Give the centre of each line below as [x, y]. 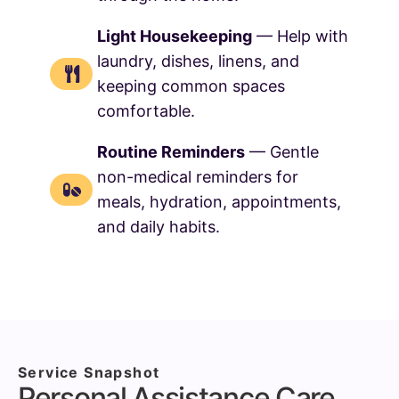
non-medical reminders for [198, 176]
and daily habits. [159, 226]
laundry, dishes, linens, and [198, 61]
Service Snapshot [89, 372]
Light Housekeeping [175, 36]
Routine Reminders [171, 151]
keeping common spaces [191, 85]
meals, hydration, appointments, [219, 201]
